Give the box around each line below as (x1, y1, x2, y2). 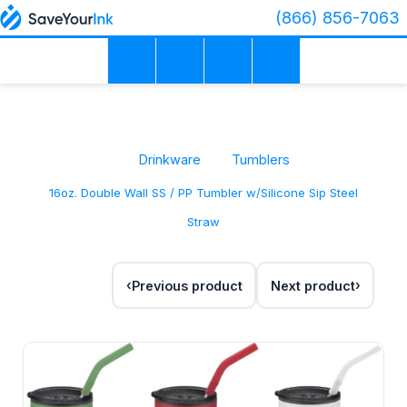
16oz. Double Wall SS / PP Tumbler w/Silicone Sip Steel (49, 185, 358, 201)
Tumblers (232, 152, 290, 167)
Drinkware (139, 152, 201, 167)
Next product (270, 277, 355, 293)
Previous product (131, 277, 243, 293)
